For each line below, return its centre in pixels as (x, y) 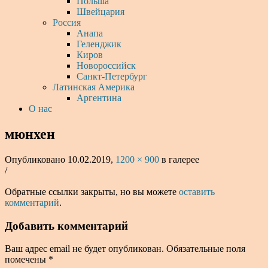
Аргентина (99, 98)
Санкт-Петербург (112, 76)
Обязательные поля (206, 249)
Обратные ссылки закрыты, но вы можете (92, 191)
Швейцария (100, 12)
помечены (27, 260)
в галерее (179, 159)
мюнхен (30, 134)
